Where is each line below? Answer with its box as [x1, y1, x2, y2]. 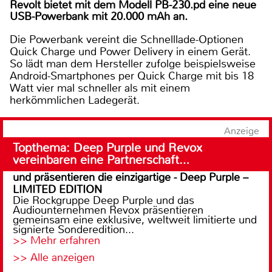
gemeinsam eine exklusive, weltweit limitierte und [13, 212, 257, 228]
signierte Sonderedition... [13, 222, 134, 237]
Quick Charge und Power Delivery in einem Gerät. [10, 44, 251, 59]
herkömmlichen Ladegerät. [10, 93, 140, 108]
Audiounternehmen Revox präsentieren [13, 203, 203, 218]
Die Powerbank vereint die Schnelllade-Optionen [10, 32, 243, 47]
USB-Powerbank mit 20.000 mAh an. [10, 9, 188, 24]
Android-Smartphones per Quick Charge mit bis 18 [10, 69, 254, 84]
